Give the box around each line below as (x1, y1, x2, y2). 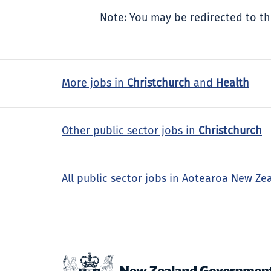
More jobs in (62, 78, 127, 89)
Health (216, 78, 249, 89)
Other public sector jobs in (62, 126, 198, 137)
